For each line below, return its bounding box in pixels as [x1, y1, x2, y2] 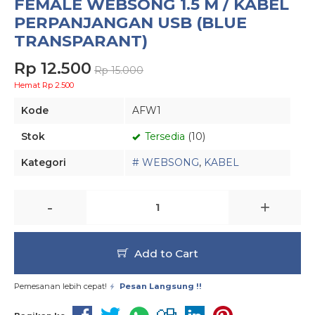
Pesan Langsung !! [120, 281, 202, 291]
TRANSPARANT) [14, 31, 148, 51]
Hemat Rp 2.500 [14, 80, 74, 90]
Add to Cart [131, 246, 198, 260]
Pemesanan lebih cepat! [14, 281, 109, 291]
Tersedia [142, 130, 185, 143]
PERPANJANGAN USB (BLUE [14, 13, 247, 32]
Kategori [21, 156, 66, 169]
